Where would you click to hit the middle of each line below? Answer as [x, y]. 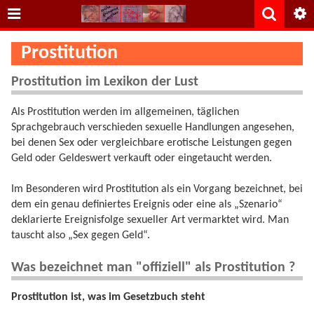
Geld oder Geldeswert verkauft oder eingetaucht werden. [142, 158]
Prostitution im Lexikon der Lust [105, 82]
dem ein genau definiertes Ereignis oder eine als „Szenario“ [147, 205]
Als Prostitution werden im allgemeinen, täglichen [125, 112]
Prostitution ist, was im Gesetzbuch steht [108, 297]
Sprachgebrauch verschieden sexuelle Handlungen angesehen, [153, 127]
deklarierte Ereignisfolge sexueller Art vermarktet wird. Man [150, 220]
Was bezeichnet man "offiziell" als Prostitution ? [153, 267]
